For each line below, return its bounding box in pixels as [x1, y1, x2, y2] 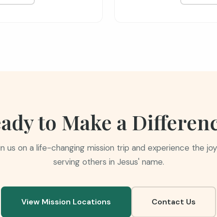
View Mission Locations [21, 197, 111, 207]
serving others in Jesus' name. [53, 156, 164, 167]
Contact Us [152, 197, 196, 207]
